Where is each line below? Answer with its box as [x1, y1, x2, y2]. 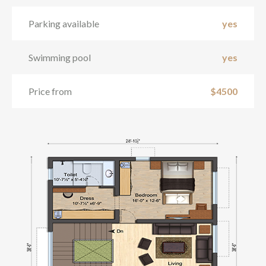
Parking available [28, 18, 99, 29]
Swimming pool [28, 52, 91, 63]
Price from [28, 85, 72, 97]
